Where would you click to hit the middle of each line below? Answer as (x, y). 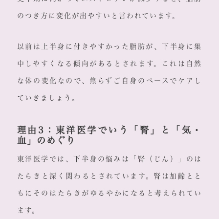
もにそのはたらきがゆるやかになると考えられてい (109, 193)
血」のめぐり (46, 141)
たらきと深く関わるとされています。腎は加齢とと (109, 176)
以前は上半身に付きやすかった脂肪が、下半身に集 (109, 47)
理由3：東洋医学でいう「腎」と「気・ (109, 130)
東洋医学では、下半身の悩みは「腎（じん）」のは (109, 159)
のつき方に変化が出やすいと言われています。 (98, 16)
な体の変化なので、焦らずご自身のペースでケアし (109, 81)
